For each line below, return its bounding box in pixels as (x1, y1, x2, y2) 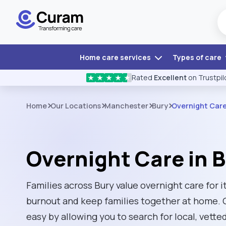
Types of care (172, 52, 223, 62)
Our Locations (50, 101, 101, 110)
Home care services (79, 52, 152, 62)
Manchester (104, 101, 148, 110)
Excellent (154, 73, 187, 82)
